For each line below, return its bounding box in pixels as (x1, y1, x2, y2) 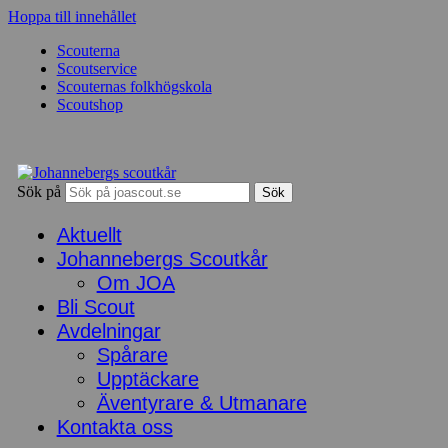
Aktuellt (56, 224, 122, 246)
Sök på (16, 183, 61, 200)
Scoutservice (56, 60, 137, 77)
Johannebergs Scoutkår (56, 248, 268, 270)
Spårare (96, 344, 168, 366)
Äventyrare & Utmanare (96, 392, 307, 414)
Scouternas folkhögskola (56, 78, 212, 95)
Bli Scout (56, 296, 135, 318)
